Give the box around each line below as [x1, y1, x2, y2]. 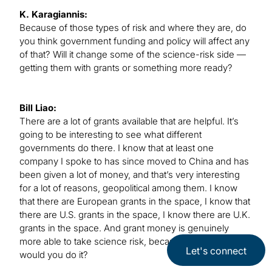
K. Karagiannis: [19, 8, 87, 21]
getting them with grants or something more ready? [19, 62, 233, 74]
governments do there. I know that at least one [19, 142, 214, 154]
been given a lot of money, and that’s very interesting [19, 169, 240, 181]
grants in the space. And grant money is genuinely [19, 222, 229, 234]
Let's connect [186, 245, 246, 257]
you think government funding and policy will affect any [19, 35, 250, 47]
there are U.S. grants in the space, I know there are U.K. [19, 209, 250, 221]
